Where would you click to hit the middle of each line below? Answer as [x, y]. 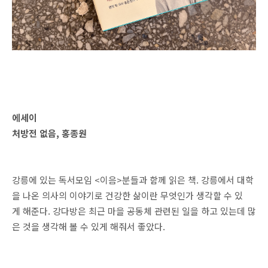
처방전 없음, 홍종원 [49, 133]
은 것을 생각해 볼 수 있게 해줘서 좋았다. [89, 226]
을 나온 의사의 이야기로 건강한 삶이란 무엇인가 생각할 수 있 [127, 195]
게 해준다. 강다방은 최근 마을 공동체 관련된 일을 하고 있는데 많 [134, 211]
